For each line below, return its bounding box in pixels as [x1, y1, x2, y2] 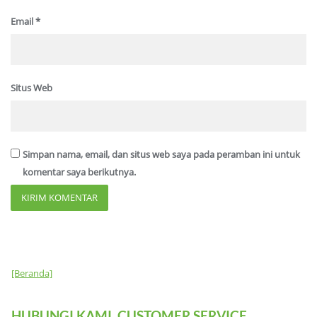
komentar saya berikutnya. [22, 165, 136, 178]
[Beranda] [11, 266, 52, 279]
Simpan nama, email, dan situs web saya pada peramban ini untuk [22, 147, 300, 161]
